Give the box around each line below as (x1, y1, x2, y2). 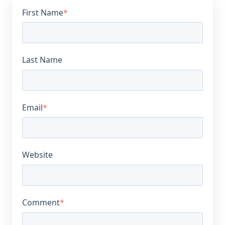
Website (22, 149, 53, 161)
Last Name (22, 54, 62, 66)
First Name (22, 7, 63, 18)
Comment (22, 197, 60, 208)
